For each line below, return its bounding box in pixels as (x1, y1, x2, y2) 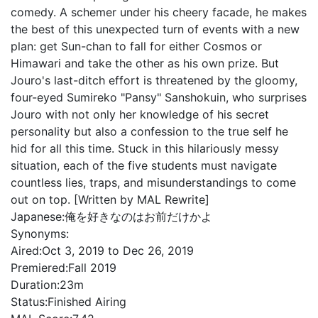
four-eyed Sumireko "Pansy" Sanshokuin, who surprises (11, 90, 307, 104)
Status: (11, 295, 48, 309)
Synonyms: (11, 226, 69, 241)
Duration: (11, 278, 60, 292)
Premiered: (11, 261, 68, 275)
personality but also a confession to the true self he (11, 124, 288, 138)
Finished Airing (48, 295, 126, 309)
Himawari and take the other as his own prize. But (11, 56, 279, 70)
